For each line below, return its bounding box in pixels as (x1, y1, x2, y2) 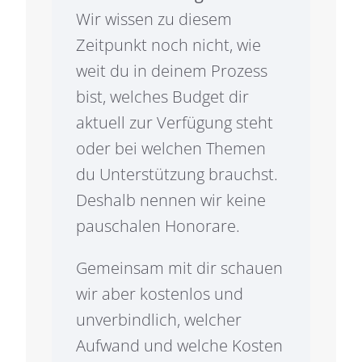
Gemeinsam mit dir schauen (75, 257, 283, 279)
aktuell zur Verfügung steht (75, 112, 273, 133)
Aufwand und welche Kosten (75, 335, 283, 356)
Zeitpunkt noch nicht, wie (75, 34, 261, 56)
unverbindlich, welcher (75, 309, 242, 330)
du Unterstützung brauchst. (75, 163, 278, 185)
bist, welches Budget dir (75, 86, 249, 107)
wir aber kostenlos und (75, 283, 243, 305)
